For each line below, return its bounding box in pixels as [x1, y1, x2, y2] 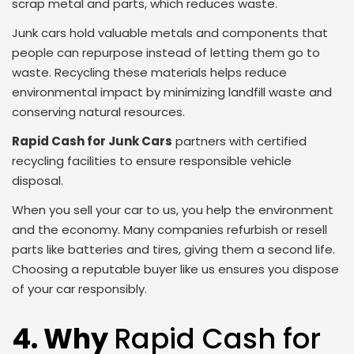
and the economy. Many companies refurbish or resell [12, 221, 327, 239]
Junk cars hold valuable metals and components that [12, 24, 328, 42]
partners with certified [172, 133, 307, 150]
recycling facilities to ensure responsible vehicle [12, 153, 292, 170]
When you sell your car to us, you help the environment [12, 201, 333, 219]
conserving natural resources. [12, 104, 185, 121]
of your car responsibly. [12, 281, 147, 298]
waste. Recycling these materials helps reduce [12, 64, 287, 81]
